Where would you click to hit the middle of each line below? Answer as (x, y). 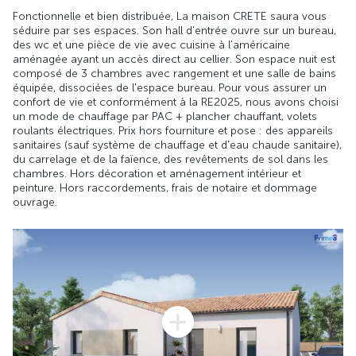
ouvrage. (35, 202)
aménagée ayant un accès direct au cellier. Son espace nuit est (174, 59)
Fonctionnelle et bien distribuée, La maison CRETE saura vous (170, 16)
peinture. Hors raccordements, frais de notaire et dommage (165, 188)
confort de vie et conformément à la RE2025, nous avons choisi (176, 102)
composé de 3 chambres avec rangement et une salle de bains (174, 73)
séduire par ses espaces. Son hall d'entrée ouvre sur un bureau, (174, 30)
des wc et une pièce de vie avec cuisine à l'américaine (151, 44)
